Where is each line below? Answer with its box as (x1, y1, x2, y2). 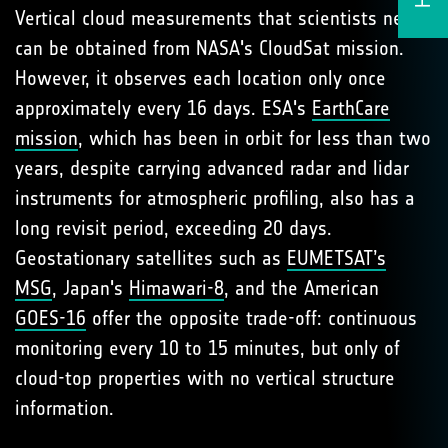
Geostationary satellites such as (15, 245, 287, 270)
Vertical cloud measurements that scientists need (15, 5, 423, 30)
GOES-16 (15, 305, 86, 330)
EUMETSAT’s (287, 245, 386, 270)
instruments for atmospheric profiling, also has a (15, 185, 415, 210)
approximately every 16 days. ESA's (15, 95, 312, 120)
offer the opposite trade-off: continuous (86, 305, 417, 330)
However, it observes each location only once (15, 65, 386, 90)
